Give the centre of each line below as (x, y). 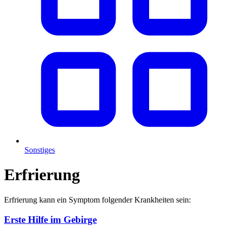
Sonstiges (40, 150)
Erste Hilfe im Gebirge (50, 219)
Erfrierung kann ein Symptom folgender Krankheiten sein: (97, 199)
